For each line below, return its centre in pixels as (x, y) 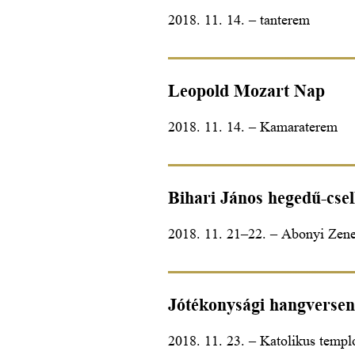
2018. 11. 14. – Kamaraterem (253, 126)
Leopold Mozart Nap (246, 90)
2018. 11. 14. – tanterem (239, 19)
